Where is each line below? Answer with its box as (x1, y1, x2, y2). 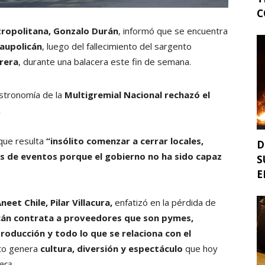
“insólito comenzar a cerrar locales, (44, 135, 203, 147)
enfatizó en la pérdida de (115, 196, 216, 209)
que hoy (183, 243, 218, 255)
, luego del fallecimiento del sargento (42, 40, 192, 53)
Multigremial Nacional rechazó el (64, 89, 210, 101)
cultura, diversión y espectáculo (40, 243, 183, 255)
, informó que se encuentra (118, 25, 228, 37)
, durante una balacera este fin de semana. (18, 56, 191, 68)
